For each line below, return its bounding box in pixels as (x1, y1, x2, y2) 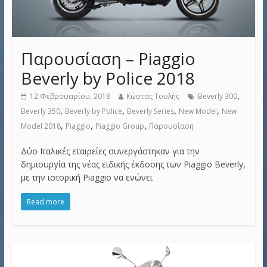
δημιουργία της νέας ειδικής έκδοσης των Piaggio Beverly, (20, 158, 246, 170)
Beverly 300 (197, 91, 237, 101)
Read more (26, 196, 64, 207)
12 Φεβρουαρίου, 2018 (29, 91, 110, 101)
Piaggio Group (95, 120, 144, 131)
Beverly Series (126, 105, 174, 116)
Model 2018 (20, 120, 61, 131)
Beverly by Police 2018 (20, 66, 195, 89)
